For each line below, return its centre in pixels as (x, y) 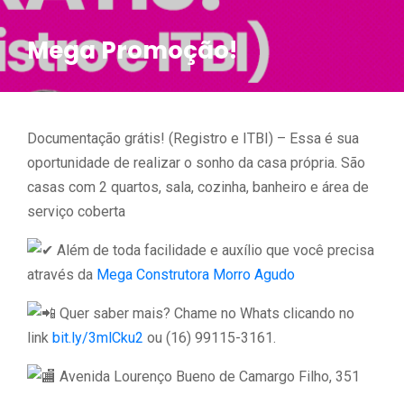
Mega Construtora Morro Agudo (196, 275)
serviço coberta (76, 211)
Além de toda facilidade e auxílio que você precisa (214, 250)
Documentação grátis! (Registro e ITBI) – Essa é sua (193, 138)
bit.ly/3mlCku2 (98, 338)
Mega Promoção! (132, 50)
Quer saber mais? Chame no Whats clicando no (205, 313)
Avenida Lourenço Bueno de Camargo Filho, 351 (208, 376)
